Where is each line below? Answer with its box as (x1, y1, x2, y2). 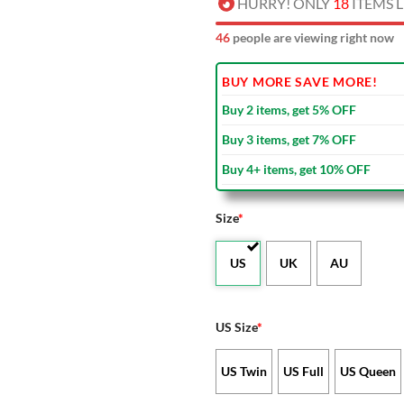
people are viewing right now (230, 29, 394, 45)
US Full (283, 363, 325, 380)
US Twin (221, 363, 267, 380)
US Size (216, 318, 257, 335)
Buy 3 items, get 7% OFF (222, 131, 356, 147)
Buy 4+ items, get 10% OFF (222, 161, 371, 177)
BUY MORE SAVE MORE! (222, 73, 378, 89)
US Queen (340, 363, 397, 380)
